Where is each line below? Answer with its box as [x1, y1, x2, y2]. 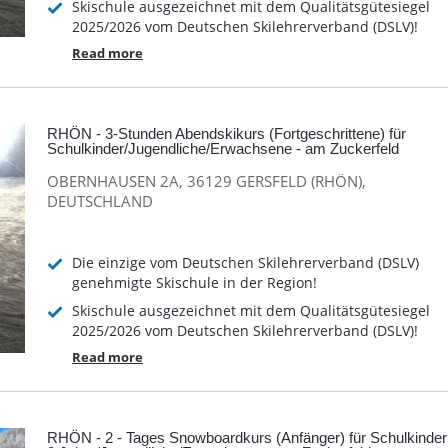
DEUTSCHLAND [47, 190, 153, 211]
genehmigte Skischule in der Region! [72, 273, 317, 293]
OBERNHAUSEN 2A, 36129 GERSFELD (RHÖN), [47, 170, 366, 191]
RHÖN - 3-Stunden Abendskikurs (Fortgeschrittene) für [47, 125, 406, 143]
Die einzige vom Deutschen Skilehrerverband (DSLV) [72, 253, 419, 273]
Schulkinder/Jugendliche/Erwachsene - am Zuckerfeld [47, 140, 399, 158]
